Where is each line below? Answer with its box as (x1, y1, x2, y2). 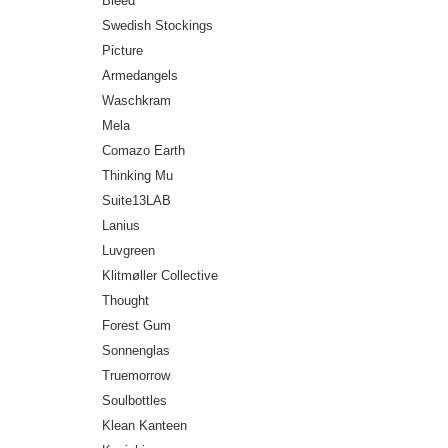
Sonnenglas (102, 343, 170, 358)
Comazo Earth (102, 143, 185, 158)
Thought (102, 293, 149, 308)
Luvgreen (102, 243, 155, 258)
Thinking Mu (102, 168, 173, 183)
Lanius (102, 218, 140, 233)
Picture (102, 43, 143, 58)
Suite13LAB (102, 193, 171, 208)
